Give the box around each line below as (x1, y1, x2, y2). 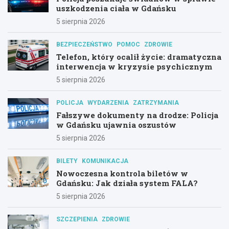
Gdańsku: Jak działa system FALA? (56, 177, 198, 188)
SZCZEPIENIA (56, 215, 98, 223)
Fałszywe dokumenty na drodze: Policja (56, 109, 218, 120)
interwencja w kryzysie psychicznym (56, 61, 212, 72)
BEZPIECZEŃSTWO (56, 40, 112, 48)
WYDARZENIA (87, 99, 129, 106)
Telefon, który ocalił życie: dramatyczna (56, 51, 221, 62)
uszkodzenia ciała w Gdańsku (56, 3, 176, 13)
